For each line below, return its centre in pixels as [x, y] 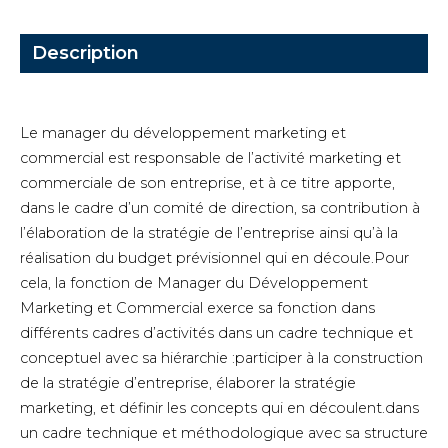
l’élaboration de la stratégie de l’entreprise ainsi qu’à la [209, 232]
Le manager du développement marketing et [183, 132]
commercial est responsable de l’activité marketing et [210, 157]
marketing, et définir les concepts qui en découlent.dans [219, 407]
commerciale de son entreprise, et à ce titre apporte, [207, 182]
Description [85, 52]
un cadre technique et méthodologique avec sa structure [224, 432]
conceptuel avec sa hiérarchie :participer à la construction [221, 357]
